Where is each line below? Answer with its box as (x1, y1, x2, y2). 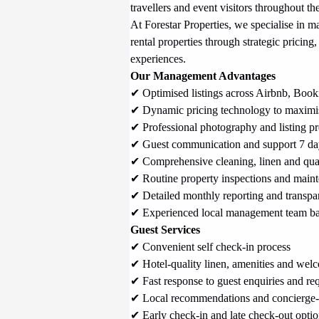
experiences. (130, 53, 186, 65)
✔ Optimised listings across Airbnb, (130, 87, 293, 99)
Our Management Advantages (130, 70, 276, 82)
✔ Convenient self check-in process (130, 241, 291, 253)
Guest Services (130, 224, 200, 236)
